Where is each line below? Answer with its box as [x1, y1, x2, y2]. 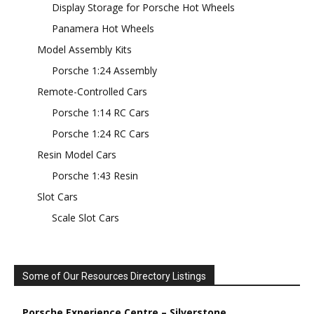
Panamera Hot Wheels [52, 21, 154, 35]
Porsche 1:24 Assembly [52, 63, 157, 77]
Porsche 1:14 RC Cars [52, 105, 149, 119]
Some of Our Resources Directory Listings [22, 270, 206, 282]
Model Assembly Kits [37, 42, 132, 56]
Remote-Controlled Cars [37, 84, 147, 98]
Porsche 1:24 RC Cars [52, 126, 149, 140]
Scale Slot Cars [52, 210, 119, 224]
